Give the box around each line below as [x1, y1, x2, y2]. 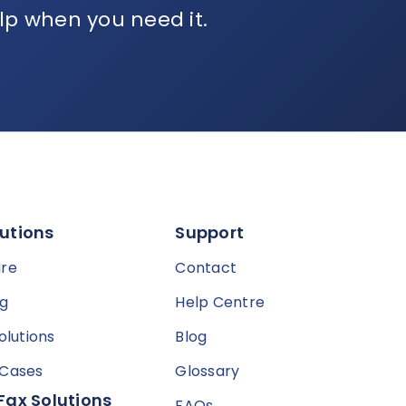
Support [175, 221, 244, 245]
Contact [175, 257, 237, 279]
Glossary [175, 361, 240, 382]
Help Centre [175, 292, 265, 314]
